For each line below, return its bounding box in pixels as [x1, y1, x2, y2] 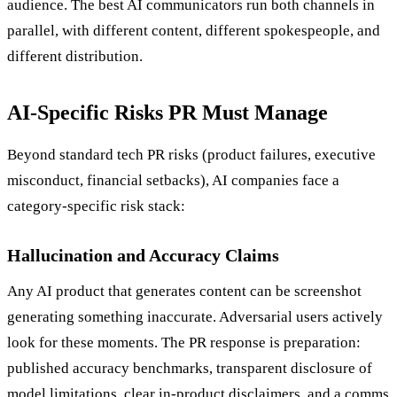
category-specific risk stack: [7, 198, 185, 215]
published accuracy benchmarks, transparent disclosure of [7, 360, 372, 378]
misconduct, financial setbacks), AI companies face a [7, 172, 339, 190]
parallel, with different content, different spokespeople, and [7, 22, 380, 40]
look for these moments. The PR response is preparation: [7, 334, 361, 352]
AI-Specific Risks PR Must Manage [7, 101, 328, 125]
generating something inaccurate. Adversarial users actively [7, 308, 383, 326]
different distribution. [7, 48, 143, 66]
